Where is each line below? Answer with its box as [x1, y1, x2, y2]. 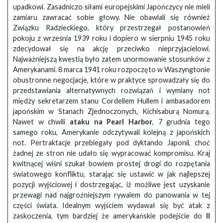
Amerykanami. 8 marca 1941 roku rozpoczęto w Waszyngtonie [13, 65, 210, 74]
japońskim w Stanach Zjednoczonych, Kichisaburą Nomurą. [13, 107, 210, 116]
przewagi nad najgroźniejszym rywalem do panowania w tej [13, 191, 210, 200]
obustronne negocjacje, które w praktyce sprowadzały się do [13, 76, 210, 85]
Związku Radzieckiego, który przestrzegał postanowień [13, 23, 210, 32]
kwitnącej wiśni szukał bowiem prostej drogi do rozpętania [13, 159, 210, 168]
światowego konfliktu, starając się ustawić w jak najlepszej [13, 170, 210, 179]
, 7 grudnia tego [152, 117, 210, 126]
